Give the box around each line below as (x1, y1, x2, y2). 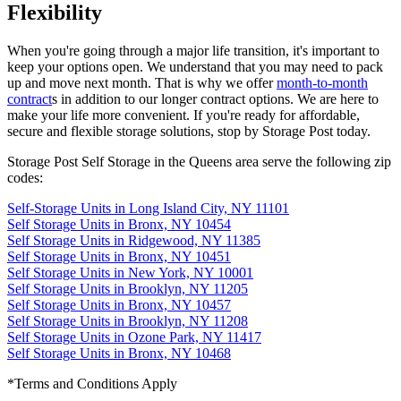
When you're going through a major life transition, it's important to (7, 42, 380, 58)
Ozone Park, (128, 328, 199, 345)
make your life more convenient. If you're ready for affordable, (7, 107, 360, 123)
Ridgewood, (128, 232, 198, 248)
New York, (128, 264, 190, 280)
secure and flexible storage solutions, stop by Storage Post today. (7, 123, 371, 139)
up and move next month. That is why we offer (7, 74, 277, 90)
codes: (7, 169, 43, 185)
